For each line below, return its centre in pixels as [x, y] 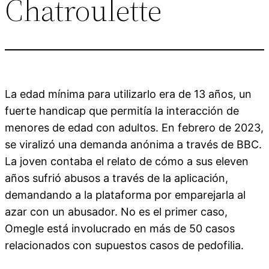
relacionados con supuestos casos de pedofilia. [124, 245]
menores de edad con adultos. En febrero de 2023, [134, 127]
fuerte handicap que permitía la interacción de [122, 110]
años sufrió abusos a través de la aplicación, [116, 178]
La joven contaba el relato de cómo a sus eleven [127, 161]
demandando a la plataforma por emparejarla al [125, 195]
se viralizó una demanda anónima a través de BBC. [133, 144]
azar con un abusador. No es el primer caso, [116, 211]
